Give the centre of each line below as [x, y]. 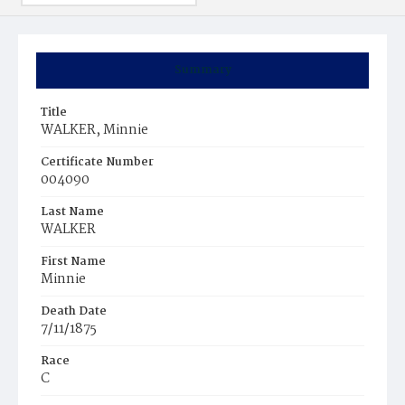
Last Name [72, 212]
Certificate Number [97, 162]
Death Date [74, 311]
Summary [202, 70]
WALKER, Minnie [94, 130]
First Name [73, 262]
